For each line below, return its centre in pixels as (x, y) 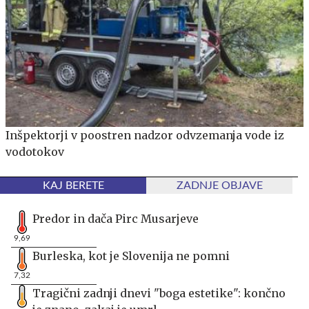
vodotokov (35, 151)
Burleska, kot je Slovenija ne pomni (131, 256)
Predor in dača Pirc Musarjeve (116, 218)
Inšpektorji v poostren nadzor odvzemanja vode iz (145, 135)
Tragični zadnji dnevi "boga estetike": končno (159, 293)
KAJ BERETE (73, 185)
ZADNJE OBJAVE (219, 185)
